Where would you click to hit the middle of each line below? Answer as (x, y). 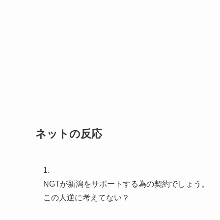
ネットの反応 (69, 134)
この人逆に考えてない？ (86, 197)
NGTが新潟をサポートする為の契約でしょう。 (126, 184)
